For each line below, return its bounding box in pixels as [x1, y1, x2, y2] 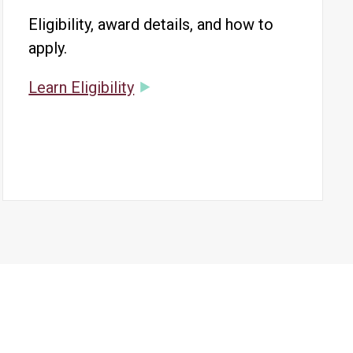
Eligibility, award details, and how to [28, 15, 274, 34]
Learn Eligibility [28, 78, 135, 97]
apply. [28, 39, 68, 58]
